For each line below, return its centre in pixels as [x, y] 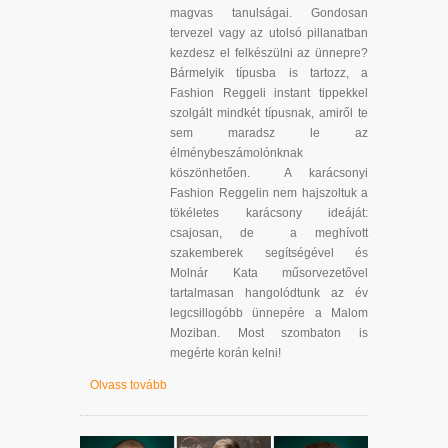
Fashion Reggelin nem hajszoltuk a [269, 192]
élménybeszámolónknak [236, 152]
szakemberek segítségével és [269, 252]
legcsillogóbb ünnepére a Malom [269, 312]
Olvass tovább [128, 384]
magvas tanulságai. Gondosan [269, 12]
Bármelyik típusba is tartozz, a [269, 72]
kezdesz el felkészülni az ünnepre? [269, 52]
